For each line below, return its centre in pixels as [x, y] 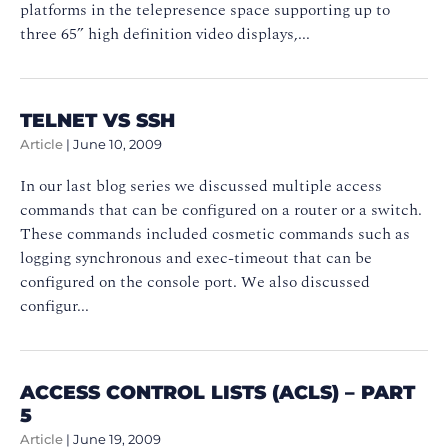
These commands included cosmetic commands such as [215, 233]
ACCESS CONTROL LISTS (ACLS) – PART [217, 391]
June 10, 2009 [117, 144]
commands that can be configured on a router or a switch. [221, 209]
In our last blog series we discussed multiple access [201, 185]
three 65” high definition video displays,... [165, 33]
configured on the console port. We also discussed [195, 281]
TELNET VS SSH [97, 119]
